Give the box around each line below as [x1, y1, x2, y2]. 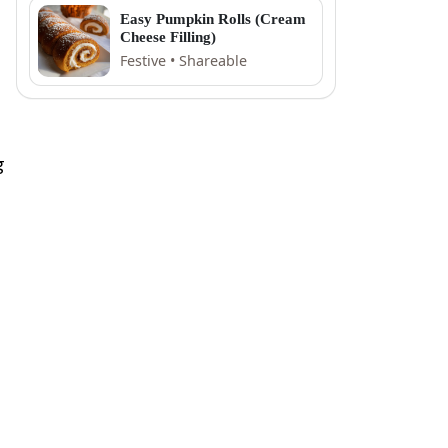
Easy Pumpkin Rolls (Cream [120, 11, 306, 28]
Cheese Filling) [120, 29, 216, 46]
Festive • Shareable [120, 51, 247, 71]
